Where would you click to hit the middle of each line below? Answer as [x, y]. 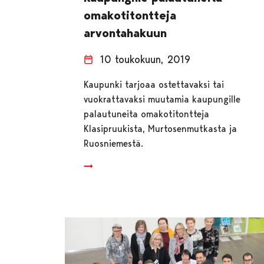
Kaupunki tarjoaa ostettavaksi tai [154, 85]
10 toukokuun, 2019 [146, 60]
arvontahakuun [126, 33]
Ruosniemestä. [114, 144]
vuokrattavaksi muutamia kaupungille [162, 100]
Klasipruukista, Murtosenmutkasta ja [161, 129]
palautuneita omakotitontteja [147, 114]
